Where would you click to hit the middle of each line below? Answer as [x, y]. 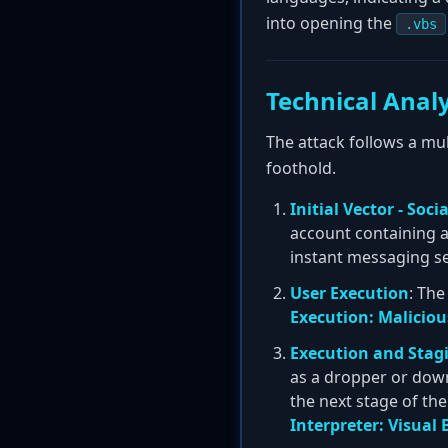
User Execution [349, 293]
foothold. [301, 168]
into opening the [331, 23]
